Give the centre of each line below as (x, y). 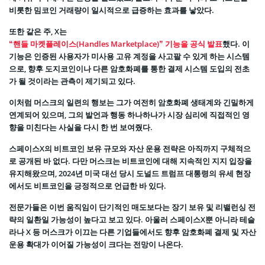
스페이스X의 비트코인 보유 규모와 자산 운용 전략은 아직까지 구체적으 (130, 149)
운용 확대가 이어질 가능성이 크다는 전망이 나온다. (96, 245)
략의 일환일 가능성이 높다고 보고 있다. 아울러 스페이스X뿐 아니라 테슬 (132, 220)
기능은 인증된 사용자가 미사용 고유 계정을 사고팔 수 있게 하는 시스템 (129, 56)
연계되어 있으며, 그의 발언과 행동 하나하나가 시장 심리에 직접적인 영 (129, 115)
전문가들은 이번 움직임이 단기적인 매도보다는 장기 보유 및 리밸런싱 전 (132, 207)
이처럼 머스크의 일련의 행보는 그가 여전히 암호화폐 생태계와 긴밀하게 (131, 103)
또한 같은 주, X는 (39, 32)
